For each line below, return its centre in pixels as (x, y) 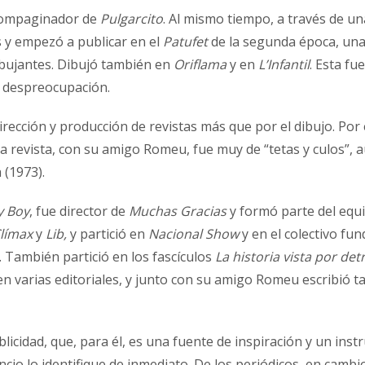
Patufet (185, 41)
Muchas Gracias (178, 211)
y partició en (109, 233)
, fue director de (79, 211)
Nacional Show (195, 233)
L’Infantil (284, 64)
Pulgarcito (132, 18)
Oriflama (200, 64)
